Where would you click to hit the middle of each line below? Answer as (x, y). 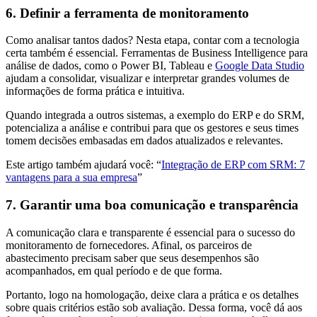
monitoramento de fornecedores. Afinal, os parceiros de (129, 245)
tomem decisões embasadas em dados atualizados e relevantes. (144, 141)
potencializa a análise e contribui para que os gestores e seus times (152, 128)
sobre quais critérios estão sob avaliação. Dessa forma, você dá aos (154, 307)
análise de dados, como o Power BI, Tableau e (110, 66)
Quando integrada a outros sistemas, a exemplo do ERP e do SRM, (155, 115)
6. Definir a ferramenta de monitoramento (127, 13)
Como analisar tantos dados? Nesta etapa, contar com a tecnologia (152, 40)
